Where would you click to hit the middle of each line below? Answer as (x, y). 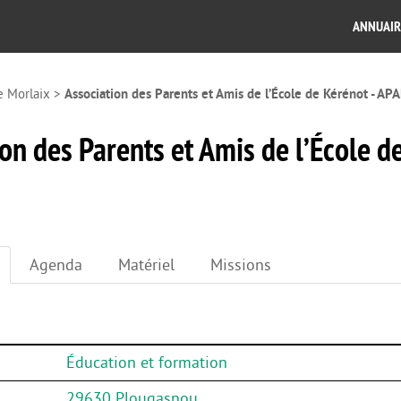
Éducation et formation (146, 363)
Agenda (56, 264)
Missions (241, 264)
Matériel (146, 264)
